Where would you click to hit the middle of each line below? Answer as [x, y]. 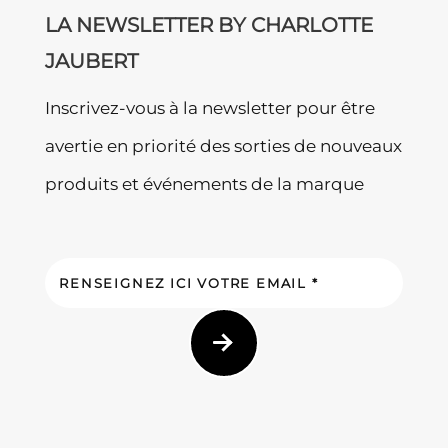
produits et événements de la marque [204, 183]
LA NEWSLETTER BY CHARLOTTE [208, 24]
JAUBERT [91, 60]
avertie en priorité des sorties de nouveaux [223, 145]
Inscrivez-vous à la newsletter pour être [209, 107]
